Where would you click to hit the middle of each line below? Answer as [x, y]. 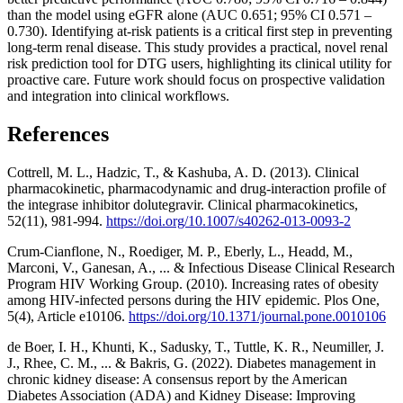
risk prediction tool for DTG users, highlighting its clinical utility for [199, 64]
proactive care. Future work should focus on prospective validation [196, 80]
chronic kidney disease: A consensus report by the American [177, 379]
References [58, 134]
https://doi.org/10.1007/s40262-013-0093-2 [228, 220]
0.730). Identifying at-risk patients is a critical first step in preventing [200, 31]
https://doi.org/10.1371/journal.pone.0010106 [257, 316]
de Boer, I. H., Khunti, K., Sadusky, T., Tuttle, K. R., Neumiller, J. [196, 346]
